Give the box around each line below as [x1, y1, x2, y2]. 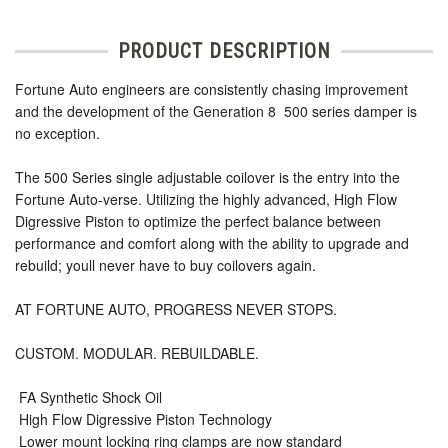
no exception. [15, 123, 100, 144]
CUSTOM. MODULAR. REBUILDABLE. [15, 343, 259, 364]
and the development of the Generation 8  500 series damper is [15, 101, 417, 122]
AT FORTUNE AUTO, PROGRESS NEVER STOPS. [15, 299, 337, 320]
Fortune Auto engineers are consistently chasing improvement [15, 79, 408, 100]
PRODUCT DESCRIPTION [117, 39, 331, 64]
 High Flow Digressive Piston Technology [15, 409, 272, 430]
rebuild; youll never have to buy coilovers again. [15, 255, 316, 276]
